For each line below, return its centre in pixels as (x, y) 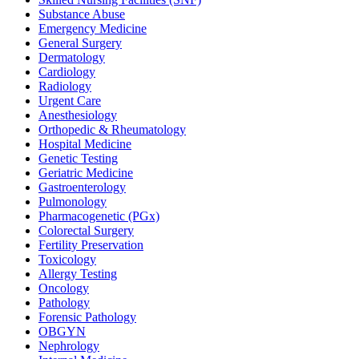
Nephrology (69, 345)
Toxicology (67, 259)
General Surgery (80, 42)
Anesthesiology (78, 115)
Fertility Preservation (91, 244)
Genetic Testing (78, 158)
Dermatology (72, 57)
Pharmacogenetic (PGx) (99, 216)
